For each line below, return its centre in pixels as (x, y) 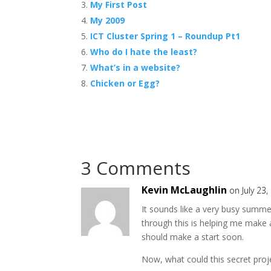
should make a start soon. (193, 237)
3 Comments (136, 168)
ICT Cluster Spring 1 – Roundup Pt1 (165, 36)
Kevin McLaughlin (184, 190)
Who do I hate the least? (144, 52)
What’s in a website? (135, 67)
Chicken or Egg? (125, 83)
